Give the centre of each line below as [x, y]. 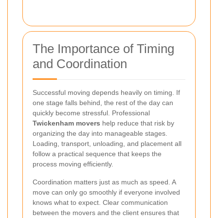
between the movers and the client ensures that [106, 213]
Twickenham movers [66, 123]
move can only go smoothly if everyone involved [106, 192]
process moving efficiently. [73, 164]
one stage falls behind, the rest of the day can [103, 103]
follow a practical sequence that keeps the [97, 154]
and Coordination [80, 64]
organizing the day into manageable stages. [100, 134]
